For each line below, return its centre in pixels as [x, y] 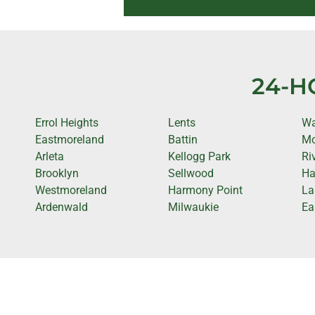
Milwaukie [194, 207]
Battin [183, 139]
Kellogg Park [200, 156]
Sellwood [191, 173]
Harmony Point [206, 190]
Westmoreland [71, 190]
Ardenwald [62, 207]
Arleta [50, 156]
